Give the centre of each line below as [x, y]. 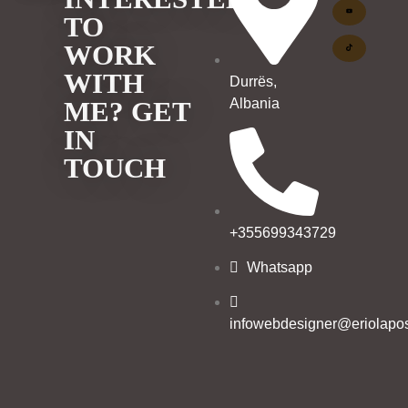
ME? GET [127, 112]
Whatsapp [280, 268]
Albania [255, 103]
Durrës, [254, 81]
